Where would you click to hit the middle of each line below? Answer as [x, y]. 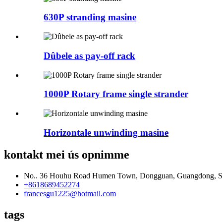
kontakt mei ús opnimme [67, 154]
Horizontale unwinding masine [106, 132]
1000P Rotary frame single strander [116, 94]
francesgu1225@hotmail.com [70, 193]
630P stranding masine [90, 17]
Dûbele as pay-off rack [89, 55]
